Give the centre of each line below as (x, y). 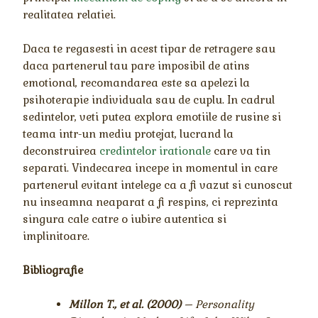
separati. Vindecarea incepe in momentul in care (150, 168)
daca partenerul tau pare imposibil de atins (137, 66)
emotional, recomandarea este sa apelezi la (137, 83)
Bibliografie (53, 270)
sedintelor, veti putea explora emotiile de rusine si (152, 117)
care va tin (241, 151)
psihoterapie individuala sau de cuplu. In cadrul (149, 100)
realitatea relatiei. (70, 15)
